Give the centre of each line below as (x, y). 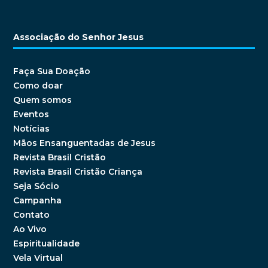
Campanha (38, 201)
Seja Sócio (36, 186)
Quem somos (43, 100)
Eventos (31, 115)
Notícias (32, 129)
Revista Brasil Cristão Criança (78, 172)
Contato (32, 215)
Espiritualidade (47, 244)
